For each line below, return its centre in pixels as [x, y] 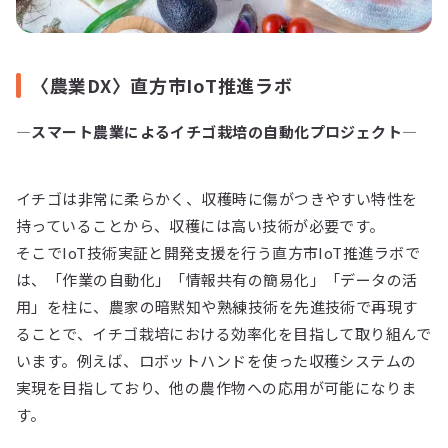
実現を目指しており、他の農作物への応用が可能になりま [216, 387]
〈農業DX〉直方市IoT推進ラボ [162, 84]
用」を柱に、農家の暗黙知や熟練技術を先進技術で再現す [217, 306]
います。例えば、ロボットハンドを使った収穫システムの [216, 360]
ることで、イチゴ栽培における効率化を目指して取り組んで [224, 333]
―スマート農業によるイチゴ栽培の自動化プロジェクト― [219, 131]
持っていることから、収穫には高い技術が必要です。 [200, 225]
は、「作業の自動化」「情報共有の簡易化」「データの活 [217, 279]
